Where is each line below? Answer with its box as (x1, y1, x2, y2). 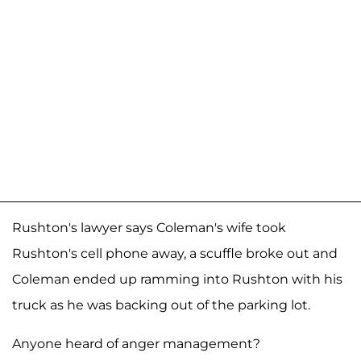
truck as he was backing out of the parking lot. (12, 297, 310, 313)
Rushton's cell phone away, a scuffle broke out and (12, 245, 338, 261)
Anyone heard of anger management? (12, 335, 260, 351)
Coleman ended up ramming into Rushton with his (12, 271, 342, 287)
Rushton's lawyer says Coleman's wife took (12, 219, 286, 235)
